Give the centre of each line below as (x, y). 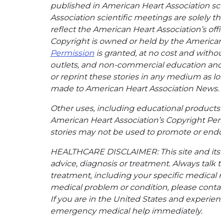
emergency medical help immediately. (126, 211)
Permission (72, 53)
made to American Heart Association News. (135, 88)
